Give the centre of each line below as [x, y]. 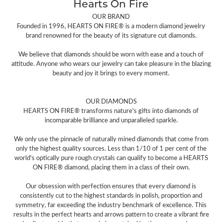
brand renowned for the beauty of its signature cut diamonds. [111, 35]
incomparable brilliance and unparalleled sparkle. [111, 120]
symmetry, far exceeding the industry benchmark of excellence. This [111, 205]
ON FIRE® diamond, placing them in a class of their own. [111, 167]
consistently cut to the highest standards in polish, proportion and [111, 195]
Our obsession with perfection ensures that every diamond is [111, 186]
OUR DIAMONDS [111, 101]
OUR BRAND [111, 17]
